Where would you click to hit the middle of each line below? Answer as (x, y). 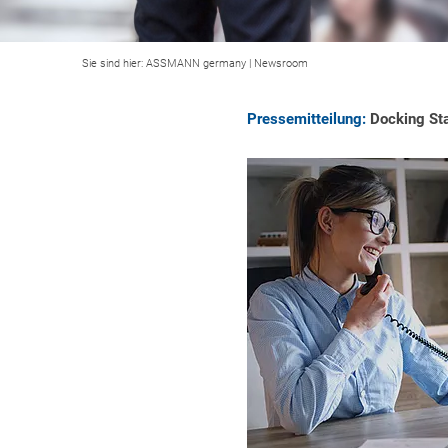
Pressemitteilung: (306, 119)
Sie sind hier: (112, 63)
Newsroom (281, 63)
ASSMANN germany (196, 63)
